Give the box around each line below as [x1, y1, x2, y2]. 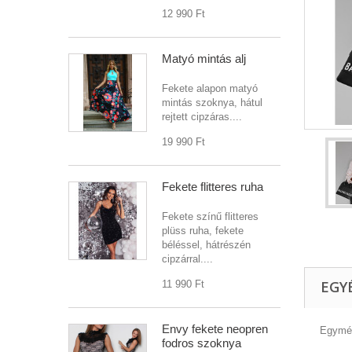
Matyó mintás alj [162, 52, 246, 65]
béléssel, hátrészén [162, 239, 251, 251]
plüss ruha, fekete [162, 225, 244, 236]
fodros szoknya [162, 336, 241, 350]
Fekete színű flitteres [162, 211, 258, 222]
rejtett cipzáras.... [162, 111, 242, 123]
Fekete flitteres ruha [162, 180, 263, 193]
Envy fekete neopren [162, 322, 268, 335]
